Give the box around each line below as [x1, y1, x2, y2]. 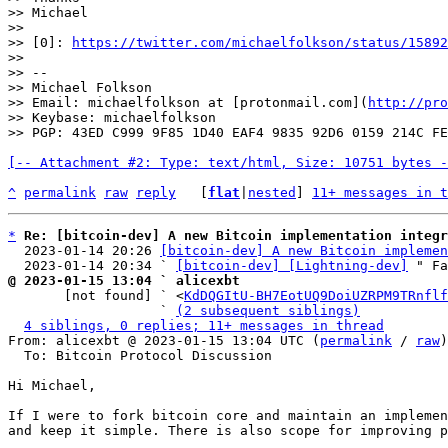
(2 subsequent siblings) [176, 303, 360, 318]
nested [248, 185, 296, 200]
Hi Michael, [8, 378, 96, 393]
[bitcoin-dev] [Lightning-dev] [176, 258, 408, 273]
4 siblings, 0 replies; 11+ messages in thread [24, 318, 384, 333]
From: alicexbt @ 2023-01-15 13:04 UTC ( [8, 333, 320, 348]
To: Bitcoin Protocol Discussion [8, 348, 24, 363]
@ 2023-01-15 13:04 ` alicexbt [8, 273, 240, 288]
